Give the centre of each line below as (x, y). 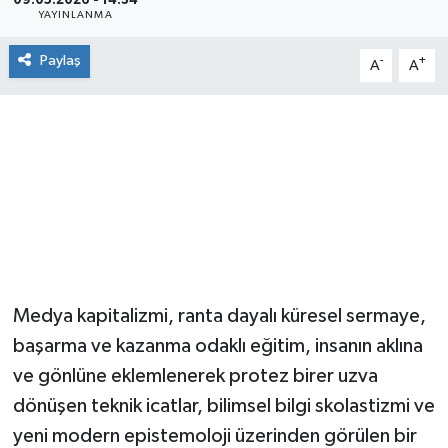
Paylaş (60, 61)
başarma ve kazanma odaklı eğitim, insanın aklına (217, 346)
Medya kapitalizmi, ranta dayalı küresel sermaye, (219, 316)
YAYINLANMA (75, 15)
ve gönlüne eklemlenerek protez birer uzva (195, 376)
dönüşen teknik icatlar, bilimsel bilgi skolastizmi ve (223, 406)
